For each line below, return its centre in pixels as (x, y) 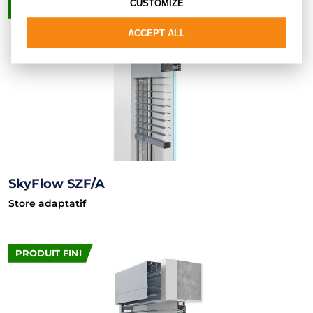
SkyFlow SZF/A (57, 183)
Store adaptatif (47, 203)
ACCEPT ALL (156, 33)
